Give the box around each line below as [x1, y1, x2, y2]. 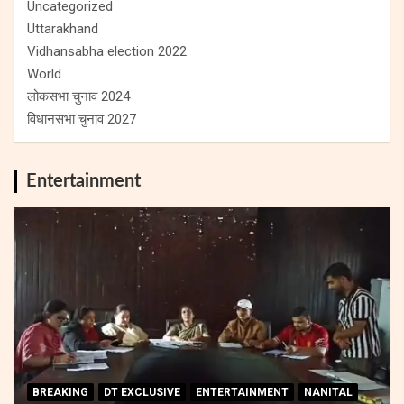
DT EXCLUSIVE [104, 385, 180, 399]
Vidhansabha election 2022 [27, 42, 187, 60]
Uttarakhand [27, 20, 98, 37]
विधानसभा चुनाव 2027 [27, 110, 136, 127]
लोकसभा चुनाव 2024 [27, 87, 130, 105]
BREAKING [32, 385, 88, 399]
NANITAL [304, 385, 353, 399]
